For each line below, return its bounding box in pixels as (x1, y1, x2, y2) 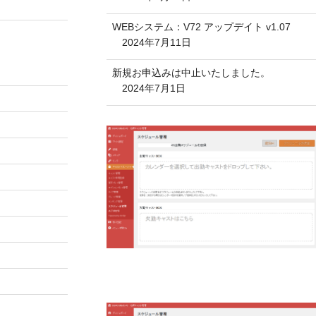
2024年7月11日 (121, 36, 191, 48)
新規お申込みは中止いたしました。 (111, 66, 270, 78)
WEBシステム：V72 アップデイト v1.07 (111, 20, 291, 32)
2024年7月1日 (121, 82, 186, 94)
